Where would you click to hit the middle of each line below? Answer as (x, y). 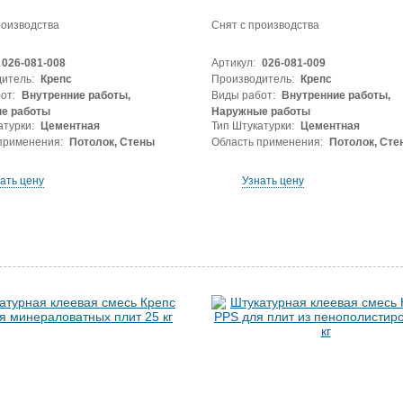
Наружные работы (260, 112)
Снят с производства (265, 25)
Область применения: (267, 142)
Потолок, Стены (110, 142)
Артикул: (233, 63)
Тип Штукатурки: (252, 126)
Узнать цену (273, 181)
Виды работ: (243, 95)
